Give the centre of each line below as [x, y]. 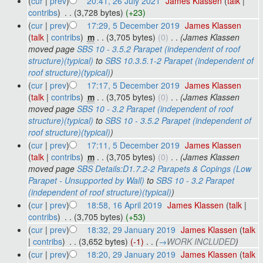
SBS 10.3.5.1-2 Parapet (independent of [179, 60]
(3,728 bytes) [98, 12]
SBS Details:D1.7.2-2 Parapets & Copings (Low [164, 168]
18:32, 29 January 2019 [131, 229]
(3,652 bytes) [103, 241]
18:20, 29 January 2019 [131, 254]
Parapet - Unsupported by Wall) [86, 180]
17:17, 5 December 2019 [133, 85]
